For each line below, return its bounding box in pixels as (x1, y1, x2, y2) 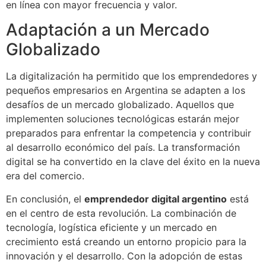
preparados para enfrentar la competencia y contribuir (6, 127, 251, 140)
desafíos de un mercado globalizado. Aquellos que (6, 99, 234, 111)
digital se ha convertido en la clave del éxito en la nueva (6, 156, 260, 168)
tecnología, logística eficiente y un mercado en (6, 221, 217, 233)
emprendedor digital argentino (84, 192, 227, 205)
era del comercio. (6, 170, 84, 182)
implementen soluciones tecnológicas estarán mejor (6, 113, 239, 125)
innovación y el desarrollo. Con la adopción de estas (6, 249, 242, 262)
